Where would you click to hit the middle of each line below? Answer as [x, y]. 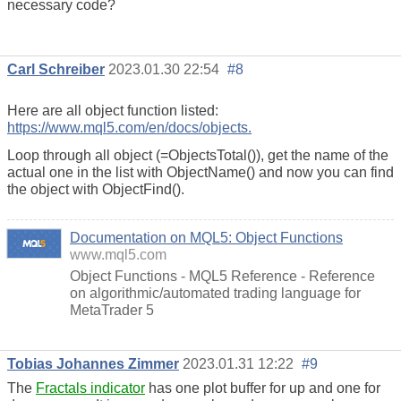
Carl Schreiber [56, 70]
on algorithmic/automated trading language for [215, 294]
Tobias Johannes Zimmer [93, 364]
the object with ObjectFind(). [96, 190]
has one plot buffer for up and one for [263, 388]
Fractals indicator [90, 388]
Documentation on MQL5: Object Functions [206, 238]
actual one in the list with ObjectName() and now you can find [200, 173]
